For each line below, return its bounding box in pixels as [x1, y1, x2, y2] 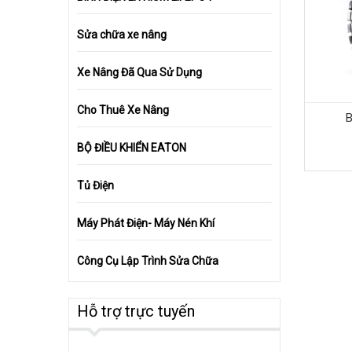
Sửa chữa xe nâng [77, 28, 167, 41]
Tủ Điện [77, 179, 114, 192]
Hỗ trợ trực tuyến [77, 302, 195, 321]
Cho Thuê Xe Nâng [77, 104, 169, 116]
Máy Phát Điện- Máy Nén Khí [77, 217, 214, 229]
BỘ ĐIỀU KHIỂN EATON [77, 141, 186, 154]
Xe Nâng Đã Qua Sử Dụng [77, 66, 202, 79]
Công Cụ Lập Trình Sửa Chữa [77, 255, 218, 267]
